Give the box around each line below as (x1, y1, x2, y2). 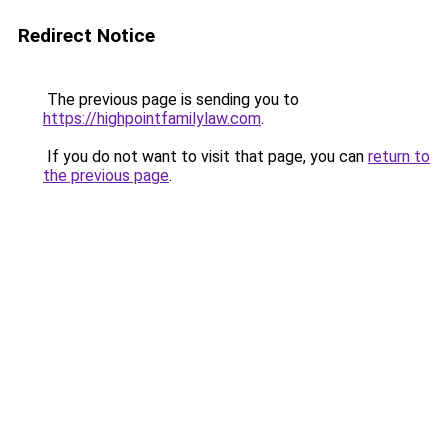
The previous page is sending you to (43, 90, 299, 109)
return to (368, 147, 430, 166)
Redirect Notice (18, 24, 155, 47)
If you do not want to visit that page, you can (43, 147, 368, 166)
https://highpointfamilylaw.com (43, 109, 261, 128)
